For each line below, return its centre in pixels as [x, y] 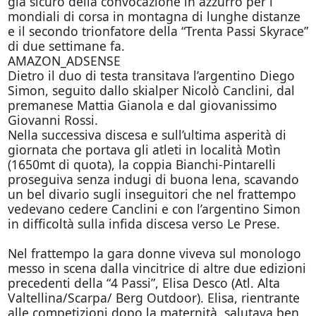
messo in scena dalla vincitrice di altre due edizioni [157, 268]
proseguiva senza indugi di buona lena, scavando [153, 179]
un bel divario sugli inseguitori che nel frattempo [152, 194]
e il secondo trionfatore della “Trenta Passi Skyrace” [158, 31]
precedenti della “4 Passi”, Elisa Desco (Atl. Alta [144, 283]
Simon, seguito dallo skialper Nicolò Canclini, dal [151, 90]
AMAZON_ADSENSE [64, 61]
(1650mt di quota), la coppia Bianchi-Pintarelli [141, 164]
